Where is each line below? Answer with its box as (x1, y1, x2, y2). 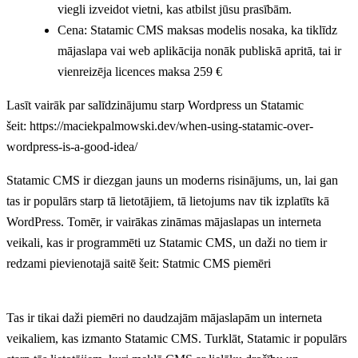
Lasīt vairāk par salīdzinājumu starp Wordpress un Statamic (6, 97, 304, 112)
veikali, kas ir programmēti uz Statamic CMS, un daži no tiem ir (6, 235, 327, 249)
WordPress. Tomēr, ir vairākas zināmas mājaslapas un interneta (6, 214, 321, 229)
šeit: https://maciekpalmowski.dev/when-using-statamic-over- (6, 118, 313, 133)
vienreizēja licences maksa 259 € (58, 64, 225, 78)
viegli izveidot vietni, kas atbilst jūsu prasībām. (58, 2, 292, 16)
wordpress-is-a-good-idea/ (6, 139, 137, 153)
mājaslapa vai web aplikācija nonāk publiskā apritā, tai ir (58, 43, 341, 58)
